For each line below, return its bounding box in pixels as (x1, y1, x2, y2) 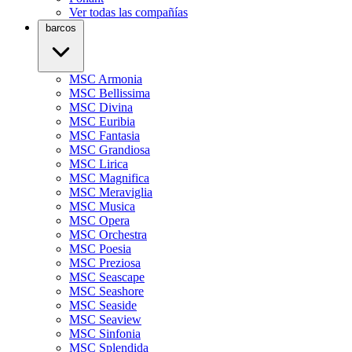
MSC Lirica (69, 157, 128, 170)
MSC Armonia (69, 72, 142, 86)
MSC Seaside (69, 299, 137, 312)
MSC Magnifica (69, 171, 149, 185)
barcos (46, 22, 76, 34)
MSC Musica (69, 200, 135, 213)
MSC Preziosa (69, 256, 141, 269)
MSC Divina (69, 101, 133, 114)
